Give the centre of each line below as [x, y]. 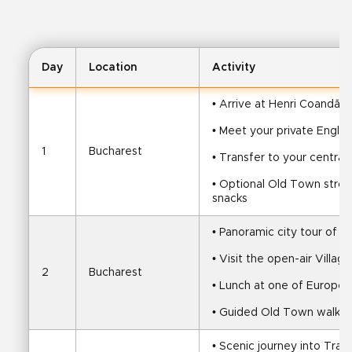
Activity [234, 68]
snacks [230, 199]
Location [113, 68]
